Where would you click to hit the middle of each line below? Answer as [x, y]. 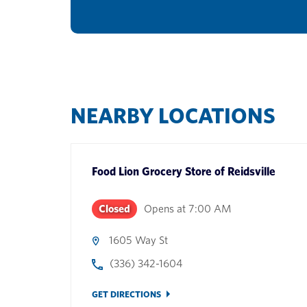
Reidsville [251, 171]
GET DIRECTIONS [126, 294]
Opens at [165, 209]
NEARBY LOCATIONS [173, 115]
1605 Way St [138, 240]
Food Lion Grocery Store [152, 171]
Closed [114, 209]
